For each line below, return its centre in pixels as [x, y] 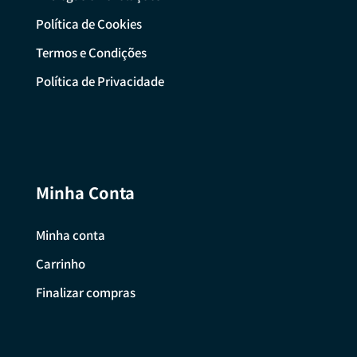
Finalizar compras [85, 292]
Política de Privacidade [100, 81]
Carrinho [60, 264]
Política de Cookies [88, 24]
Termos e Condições [91, 53]
